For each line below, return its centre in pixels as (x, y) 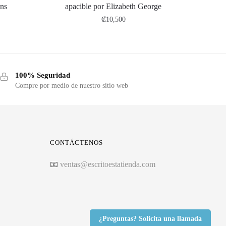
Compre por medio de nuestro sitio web (71, 85)
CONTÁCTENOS (76, 142)
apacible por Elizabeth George (114, 6)
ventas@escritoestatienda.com (107, 164)
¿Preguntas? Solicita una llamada (150, 219)
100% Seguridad (42, 75)
